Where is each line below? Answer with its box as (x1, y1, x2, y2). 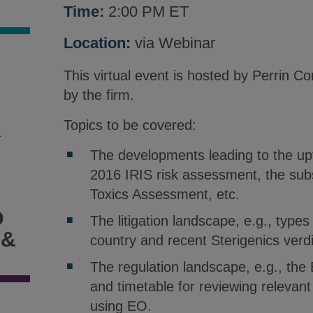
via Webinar (130, 34, 215, 52)
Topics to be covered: (63, 117, 196, 133)
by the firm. (63, 87, 134, 103)
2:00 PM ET (103, 3, 189, 20)
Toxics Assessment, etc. (89, 187, 240, 202)
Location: (63, 34, 131, 52)
